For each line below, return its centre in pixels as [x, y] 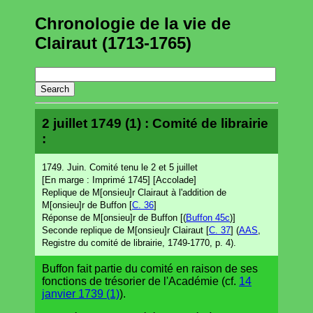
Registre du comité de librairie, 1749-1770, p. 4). [139, 242]
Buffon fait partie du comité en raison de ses [150, 268]
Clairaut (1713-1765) [113, 43]
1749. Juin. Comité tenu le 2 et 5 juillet [120, 167]
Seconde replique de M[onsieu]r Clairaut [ [125, 230]
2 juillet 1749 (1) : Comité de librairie [155, 123]
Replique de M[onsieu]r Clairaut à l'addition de [134, 192]
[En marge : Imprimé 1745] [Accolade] [119, 180]
